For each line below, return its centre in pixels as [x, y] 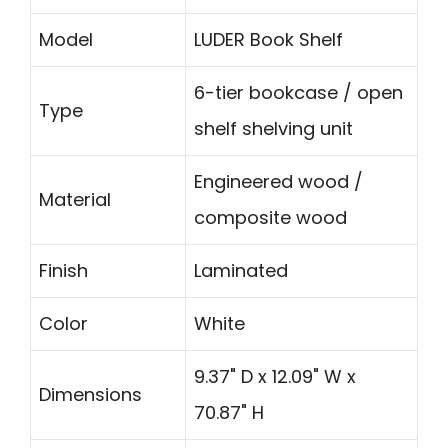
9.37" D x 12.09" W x [275, 376]
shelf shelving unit [273, 128]
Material [75, 199]
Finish [63, 270]
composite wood [270, 217]
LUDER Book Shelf [268, 39]
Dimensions [90, 394]
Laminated [241, 270]
